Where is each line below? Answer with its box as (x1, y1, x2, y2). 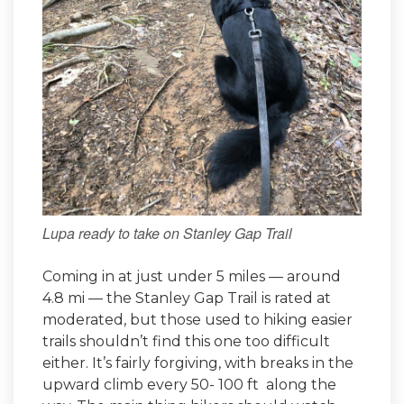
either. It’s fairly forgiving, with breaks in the (42, 354, 353, 372)
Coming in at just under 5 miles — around (42, 268, 341, 286)
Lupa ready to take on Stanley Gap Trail (42, 223, 292, 244)
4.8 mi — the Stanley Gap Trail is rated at (42, 289, 331, 308)
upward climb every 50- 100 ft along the (42, 376, 336, 394)
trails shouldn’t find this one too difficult (42, 333, 330, 351)
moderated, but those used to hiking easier (42, 311, 353, 329)
